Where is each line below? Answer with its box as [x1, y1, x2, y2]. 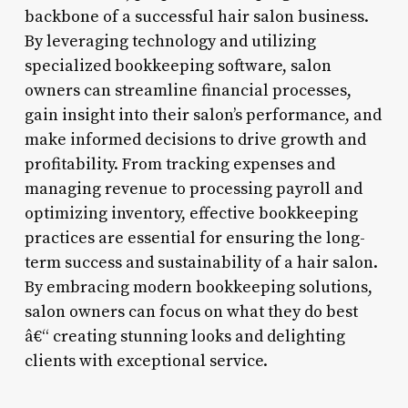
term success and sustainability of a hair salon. [24, 251, 378, 273]
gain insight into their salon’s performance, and [24, 104, 382, 126]
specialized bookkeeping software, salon [24, 55, 331, 76]
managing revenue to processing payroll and [24, 178, 362, 199]
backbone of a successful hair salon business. [24, 5, 369, 27]
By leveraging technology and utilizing [24, 30, 316, 52]
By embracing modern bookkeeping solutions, [24, 276, 372, 298]
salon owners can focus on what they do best [24, 301, 358, 322]
